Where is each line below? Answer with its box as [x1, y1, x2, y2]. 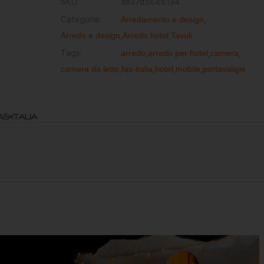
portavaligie [202, 64, 246, 74]
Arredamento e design [120, 15, 204, 24]
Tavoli [170, 31, 192, 40]
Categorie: [60, 15, 101, 24]
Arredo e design [60, 31, 120, 40]
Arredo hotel [122, 31, 169, 40]
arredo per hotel [147, 48, 208, 58]
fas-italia [121, 64, 153, 74]
